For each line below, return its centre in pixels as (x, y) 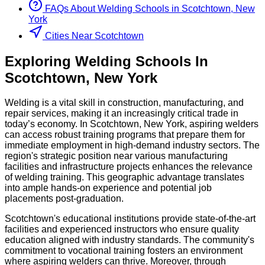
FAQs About (69, 8)
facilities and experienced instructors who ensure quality (122, 230)
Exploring (40, 61)
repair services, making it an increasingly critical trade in (122, 114)
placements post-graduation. (64, 199)
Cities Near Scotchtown (94, 35)
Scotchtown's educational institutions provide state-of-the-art (130, 219)
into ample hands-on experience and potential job (108, 188)
